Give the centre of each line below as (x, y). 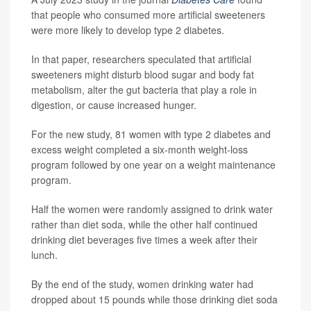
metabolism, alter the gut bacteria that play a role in (144, 90)
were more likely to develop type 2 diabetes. (128, 30)
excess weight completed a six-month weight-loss (140, 149)
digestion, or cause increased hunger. (114, 105)
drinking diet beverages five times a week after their (144, 239)
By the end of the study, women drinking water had (142, 284)
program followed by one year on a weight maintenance (153, 165)
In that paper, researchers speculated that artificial (141, 59)
